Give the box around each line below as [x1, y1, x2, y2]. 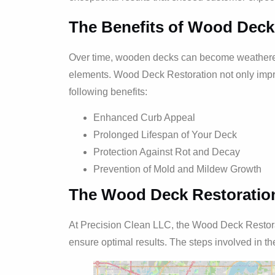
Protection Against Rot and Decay [93, 147, 240, 158]
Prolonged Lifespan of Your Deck [93, 130, 237, 141]
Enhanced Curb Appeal [93, 112, 195, 123]
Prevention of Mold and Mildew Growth [93, 164, 261, 175]
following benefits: [69, 86, 147, 97]
